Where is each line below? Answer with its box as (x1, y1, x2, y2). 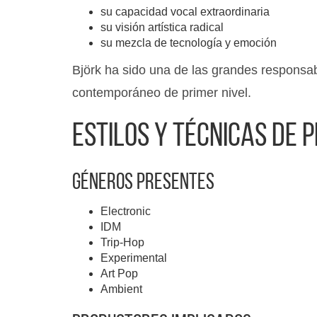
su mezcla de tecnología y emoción (100, 37, 277, 49)
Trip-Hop (100, 236, 144, 248)
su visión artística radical (100, 21, 224, 33)
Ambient (100, 283, 142, 295)
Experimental (100, 252, 167, 264)
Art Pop (100, 267, 138, 279)
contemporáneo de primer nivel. (72, 86, 251, 100)
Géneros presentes (72, 172, 214, 195)
